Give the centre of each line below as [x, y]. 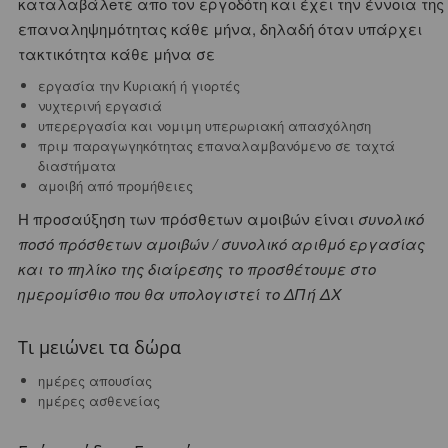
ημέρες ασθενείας [98, 400]
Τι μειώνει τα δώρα [99, 347]
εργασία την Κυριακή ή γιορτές [138, 85]
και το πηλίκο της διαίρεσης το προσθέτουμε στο [196, 268]
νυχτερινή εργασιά [99, 105]
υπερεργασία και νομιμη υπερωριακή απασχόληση [204, 125]
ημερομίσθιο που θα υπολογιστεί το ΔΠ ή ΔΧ [179, 293]
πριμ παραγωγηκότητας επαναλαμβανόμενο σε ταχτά [216, 145]
